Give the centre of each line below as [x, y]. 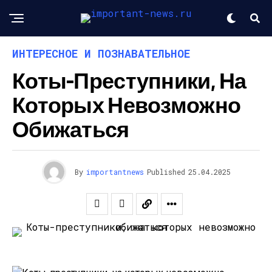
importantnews [115, 172]
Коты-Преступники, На [129, 80]
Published [166, 172]
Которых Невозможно [127, 104]
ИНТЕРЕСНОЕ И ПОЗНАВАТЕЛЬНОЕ [101, 53]
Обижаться [71, 128]
